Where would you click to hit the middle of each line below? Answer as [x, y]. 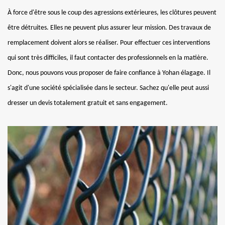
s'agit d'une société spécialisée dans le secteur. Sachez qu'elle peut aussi [108, 88]
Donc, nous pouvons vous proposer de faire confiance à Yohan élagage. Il [109, 73]
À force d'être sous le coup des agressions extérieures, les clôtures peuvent [112, 13]
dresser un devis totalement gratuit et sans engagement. [88, 103]
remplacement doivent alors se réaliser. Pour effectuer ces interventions [109, 43]
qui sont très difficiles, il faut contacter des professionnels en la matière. [108, 58]
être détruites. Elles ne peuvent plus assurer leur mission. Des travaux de [109, 28]
